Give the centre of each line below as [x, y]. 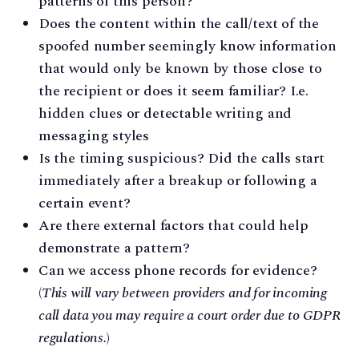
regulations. [73, 338]
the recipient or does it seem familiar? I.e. [174, 91]
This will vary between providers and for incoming [184, 293]
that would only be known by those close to [180, 69]
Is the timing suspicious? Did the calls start [182, 159]
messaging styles [94, 136]
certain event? [85, 204]
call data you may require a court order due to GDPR [190, 316]
